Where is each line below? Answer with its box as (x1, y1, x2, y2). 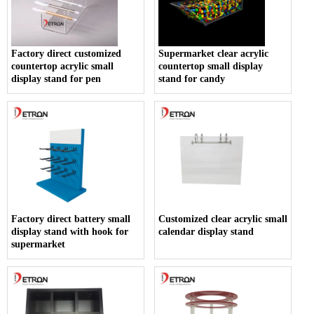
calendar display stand (158, 226, 254, 237)
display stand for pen (11, 73, 101, 84)
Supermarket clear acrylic (158, 48, 269, 59)
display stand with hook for (11, 226, 128, 237)
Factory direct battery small (11, 213, 130, 224)
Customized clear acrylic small (158, 213, 288, 224)
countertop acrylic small (11, 60, 114, 71)
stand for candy (158, 73, 226, 84)
